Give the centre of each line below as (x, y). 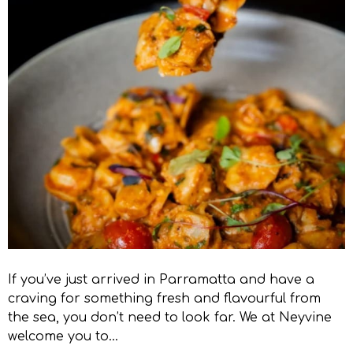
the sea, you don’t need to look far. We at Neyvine (170, 317)
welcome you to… (63, 336)
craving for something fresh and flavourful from (164, 298)
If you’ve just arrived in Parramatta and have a (161, 279)
